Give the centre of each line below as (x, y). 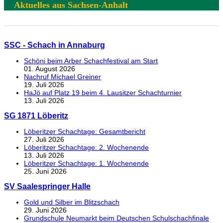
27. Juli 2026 (44, 139)
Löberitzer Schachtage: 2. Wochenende (86, 147)
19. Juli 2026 (44, 85)
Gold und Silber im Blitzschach (72, 202)
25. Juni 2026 (45, 171)
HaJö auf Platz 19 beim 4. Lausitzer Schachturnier (103, 93)
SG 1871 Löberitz (36, 116)
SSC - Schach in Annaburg (55, 45)
